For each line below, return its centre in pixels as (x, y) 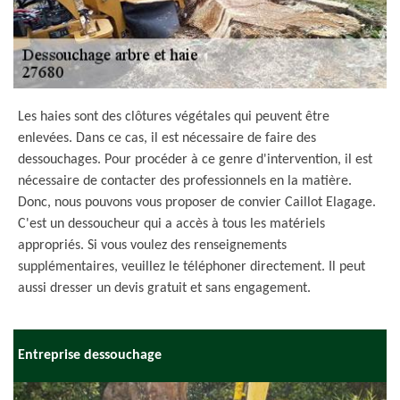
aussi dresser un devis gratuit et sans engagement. (164, 288)
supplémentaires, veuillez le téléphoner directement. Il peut (192, 267)
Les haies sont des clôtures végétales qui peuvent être (174, 117)
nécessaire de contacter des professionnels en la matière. (185, 181)
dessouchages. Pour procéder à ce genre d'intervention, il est (195, 160)
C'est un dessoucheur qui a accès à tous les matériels (171, 224)
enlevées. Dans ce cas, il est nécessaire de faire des (167, 138)
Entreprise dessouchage (90, 355)
